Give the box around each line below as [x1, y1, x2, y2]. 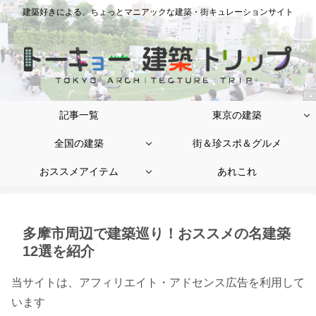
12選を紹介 [23, 243, 95, 260]
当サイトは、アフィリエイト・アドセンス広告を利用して [11, 276, 305, 289]
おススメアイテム [39, 166, 119, 178]
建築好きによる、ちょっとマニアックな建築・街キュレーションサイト [23, 7, 293, 18]
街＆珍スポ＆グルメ [193, 138, 281, 150]
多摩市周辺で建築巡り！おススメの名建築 [23, 226, 291, 242]
